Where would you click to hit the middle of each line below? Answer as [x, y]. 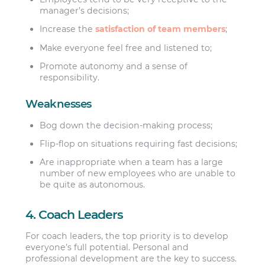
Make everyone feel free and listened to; [126, 48]
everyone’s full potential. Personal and [107, 248]
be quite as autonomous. [93, 185]
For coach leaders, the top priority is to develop [127, 236]
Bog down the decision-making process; [126, 125]
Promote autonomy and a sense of [114, 66]
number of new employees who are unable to [138, 174]
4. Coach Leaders [75, 214]
